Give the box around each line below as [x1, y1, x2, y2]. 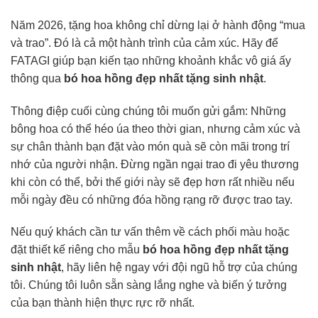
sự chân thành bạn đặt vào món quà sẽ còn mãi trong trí [11, 140, 290, 153]
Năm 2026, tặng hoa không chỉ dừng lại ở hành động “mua [11, 18, 305, 31]
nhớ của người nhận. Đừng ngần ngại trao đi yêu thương [11, 158, 299, 170]
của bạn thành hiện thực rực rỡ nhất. [11, 297, 194, 309]
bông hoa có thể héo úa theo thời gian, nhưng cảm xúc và [11, 122, 300, 135]
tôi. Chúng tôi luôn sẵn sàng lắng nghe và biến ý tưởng [11, 279, 287, 292]
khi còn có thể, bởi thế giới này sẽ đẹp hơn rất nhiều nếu [11, 175, 295, 188]
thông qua [11, 72, 64, 84]
